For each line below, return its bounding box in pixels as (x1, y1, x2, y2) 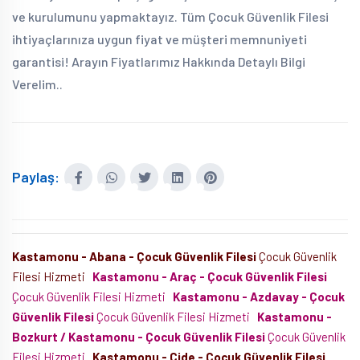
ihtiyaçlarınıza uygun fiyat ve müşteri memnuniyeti (12, 31, 307, 47)
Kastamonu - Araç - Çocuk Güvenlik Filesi (92, 269, 327, 284)
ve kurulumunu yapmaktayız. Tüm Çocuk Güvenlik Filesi (12, 9, 329, 24)
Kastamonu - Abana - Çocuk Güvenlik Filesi (12, 249, 256, 264)
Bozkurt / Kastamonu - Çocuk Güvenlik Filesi (12, 329, 265, 344)
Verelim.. (12, 76, 63, 92)
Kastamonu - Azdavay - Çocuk (173, 289, 345, 304)
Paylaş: (12, 168, 59, 186)
